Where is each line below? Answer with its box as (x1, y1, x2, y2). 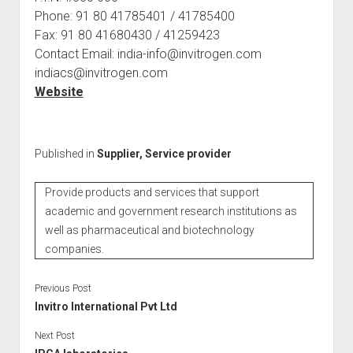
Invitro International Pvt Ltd (34, 299, 177, 313)
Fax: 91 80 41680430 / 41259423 (34, 28, 220, 43)
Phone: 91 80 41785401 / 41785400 (34, 9, 235, 24)
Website (34, 84, 84, 99)
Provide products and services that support (44, 185, 259, 199)
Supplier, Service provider (96, 147, 232, 160)
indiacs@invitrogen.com (34, 65, 168, 80)
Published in (34, 147, 97, 160)
